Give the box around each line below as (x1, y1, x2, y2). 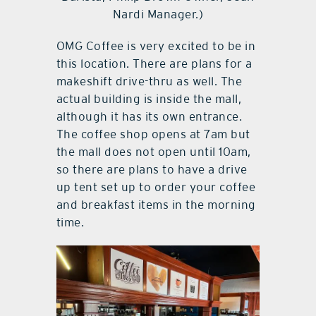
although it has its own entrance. (56, 109, 243, 123)
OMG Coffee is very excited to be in (56, 38, 256, 53)
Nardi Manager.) (112, 6, 204, 21)
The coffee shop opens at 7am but (56, 126, 250, 141)
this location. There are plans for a (56, 56, 253, 71)
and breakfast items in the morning (56, 197, 256, 212)
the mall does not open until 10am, (56, 144, 251, 159)
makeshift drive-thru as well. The (56, 73, 243, 88)
